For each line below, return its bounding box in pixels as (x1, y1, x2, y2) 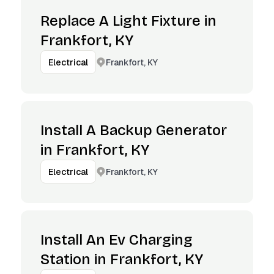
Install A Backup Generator (40, 122, 227, 139)
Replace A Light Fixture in (40, 12, 217, 29)
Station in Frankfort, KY (40, 251, 203, 268)
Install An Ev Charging (40, 231, 193, 248)
